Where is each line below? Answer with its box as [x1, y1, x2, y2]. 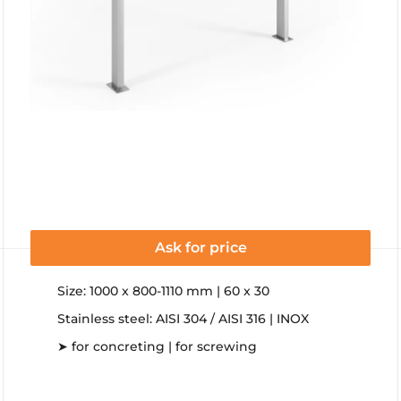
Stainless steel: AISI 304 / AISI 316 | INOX [57, 311, 309, 327]
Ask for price [154, 239, 247, 256]
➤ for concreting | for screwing [57, 338, 257, 354]
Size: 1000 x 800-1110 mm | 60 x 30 [57, 283, 269, 299]
